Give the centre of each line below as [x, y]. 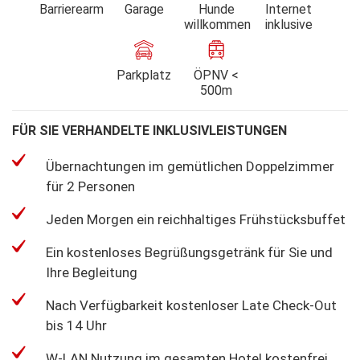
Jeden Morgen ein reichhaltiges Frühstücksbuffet [196, 219]
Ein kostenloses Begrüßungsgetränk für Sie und [189, 252]
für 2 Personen [90, 186]
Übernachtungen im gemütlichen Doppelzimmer [190, 166]
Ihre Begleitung [92, 272]
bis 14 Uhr [76, 325]
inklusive [288, 24]
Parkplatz [144, 75]
